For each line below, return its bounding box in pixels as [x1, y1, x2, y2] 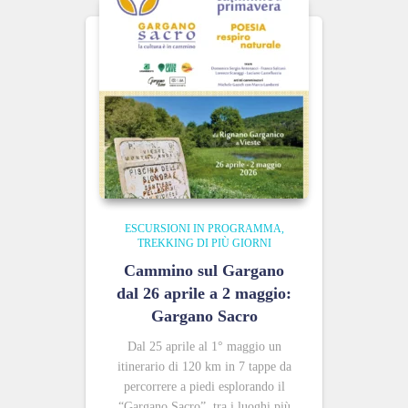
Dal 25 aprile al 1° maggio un [127, 340, 281, 353]
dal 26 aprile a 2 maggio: [117, 284, 291, 302]
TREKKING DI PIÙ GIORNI [137, 237, 271, 250]
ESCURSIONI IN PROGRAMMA [124, 222, 281, 235]
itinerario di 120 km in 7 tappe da [117, 360, 291, 373]
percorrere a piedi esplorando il [123, 380, 285, 393]
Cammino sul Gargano [124, 261, 284, 280]
